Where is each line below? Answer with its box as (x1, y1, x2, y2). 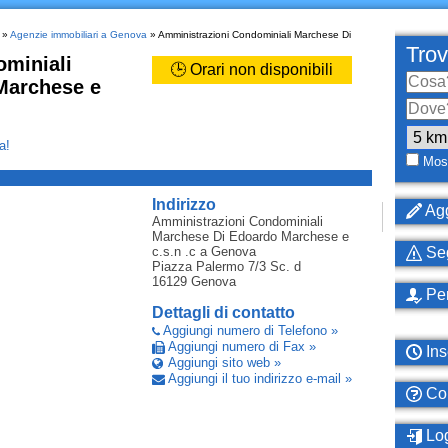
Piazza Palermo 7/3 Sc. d (151, 259, 301, 274)
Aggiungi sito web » (167, 355, 281, 370)
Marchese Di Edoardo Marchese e (151, 229, 349, 244)
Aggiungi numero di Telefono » (162, 323, 338, 338)
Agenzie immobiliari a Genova (9, 29, 147, 40)
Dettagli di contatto (151, 304, 295, 321)
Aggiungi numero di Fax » (167, 339, 316, 354)
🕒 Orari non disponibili (170, 61, 333, 78)
